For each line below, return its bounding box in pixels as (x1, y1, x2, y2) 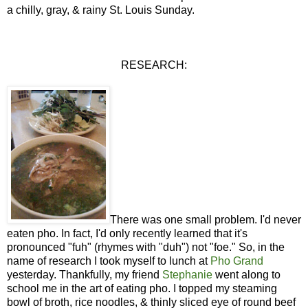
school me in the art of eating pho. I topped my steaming (7, 282, 277, 294)
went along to (212, 268, 280, 280)
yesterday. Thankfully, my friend (7, 268, 162, 280)
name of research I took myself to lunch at (7, 254, 210, 267)
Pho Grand (210, 254, 263, 267)
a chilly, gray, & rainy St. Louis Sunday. (7, 3, 195, 16)
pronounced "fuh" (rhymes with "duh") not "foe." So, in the (7, 241, 285, 253)
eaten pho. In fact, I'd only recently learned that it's (7, 227, 247, 239)
